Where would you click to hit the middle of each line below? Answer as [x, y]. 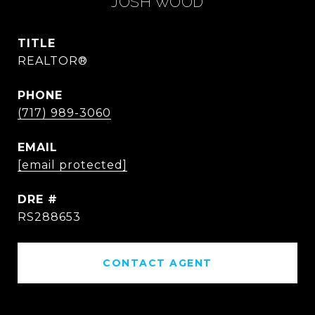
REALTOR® [53, 61]
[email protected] [72, 165]
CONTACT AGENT [157, 263]
